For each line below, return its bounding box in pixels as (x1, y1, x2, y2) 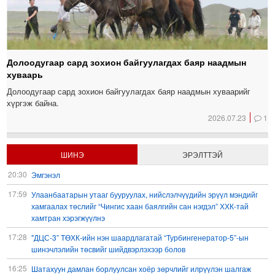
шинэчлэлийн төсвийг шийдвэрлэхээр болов (31, 243, 186, 254)
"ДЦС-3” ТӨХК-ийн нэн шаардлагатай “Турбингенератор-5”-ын (31, 231, 249, 242)
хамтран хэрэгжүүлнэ (31, 212, 106, 223)
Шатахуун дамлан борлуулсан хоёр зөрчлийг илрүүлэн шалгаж (31, 263, 252, 274)
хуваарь (7, 68, 44, 80)
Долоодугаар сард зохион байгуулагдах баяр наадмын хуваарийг (7, 85, 251, 97)
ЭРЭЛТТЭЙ (182, 149, 223, 160)
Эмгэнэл (31, 169, 61, 180)
